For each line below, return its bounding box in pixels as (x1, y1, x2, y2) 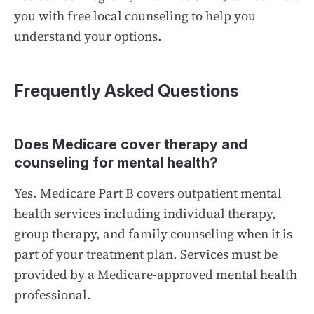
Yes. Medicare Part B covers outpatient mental (14, 184, 282, 202)
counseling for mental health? (14, 153, 218, 171)
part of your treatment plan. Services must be (14, 245, 278, 263)
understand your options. (14, 27, 162, 45)
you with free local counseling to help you (14, 6, 256, 25)
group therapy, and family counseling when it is (14, 224, 292, 243)
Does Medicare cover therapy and (14, 135, 247, 153)
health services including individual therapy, (14, 204, 276, 222)
